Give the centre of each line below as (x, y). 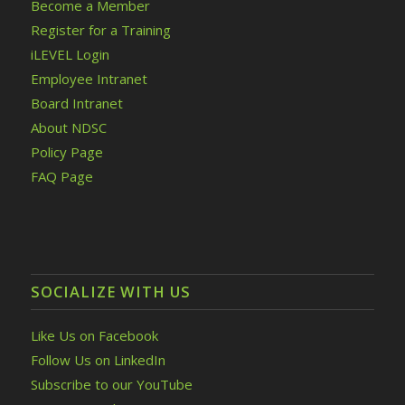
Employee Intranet (89, 79)
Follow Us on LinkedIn (98, 360)
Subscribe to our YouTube (111, 385)
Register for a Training (100, 30)
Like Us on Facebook (94, 336)
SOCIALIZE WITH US (110, 292)
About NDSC (68, 128)
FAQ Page (61, 177)
